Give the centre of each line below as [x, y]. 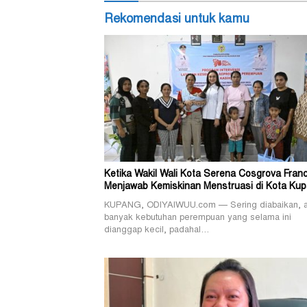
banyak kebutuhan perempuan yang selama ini [198, 219]
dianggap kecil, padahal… [157, 231]
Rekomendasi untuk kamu [177, 20]
